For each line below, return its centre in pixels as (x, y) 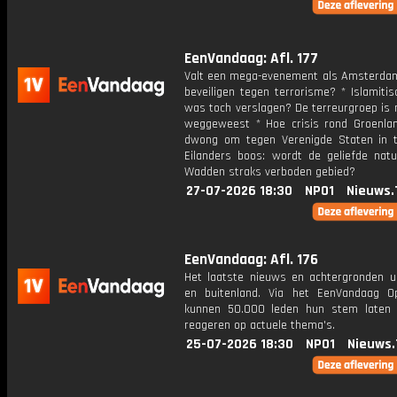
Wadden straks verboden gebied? (270, 172)
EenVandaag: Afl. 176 (251, 260)
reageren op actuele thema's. (260, 325)
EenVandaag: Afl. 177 (251, 58)
